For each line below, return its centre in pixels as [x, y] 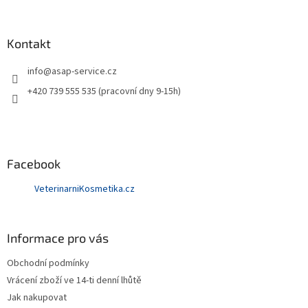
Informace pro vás [58, 238]
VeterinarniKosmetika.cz [85, 189]
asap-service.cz [84, 72]
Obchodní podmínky [48, 264]
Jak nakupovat [37, 298]
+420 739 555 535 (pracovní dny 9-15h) [104, 92]
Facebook [34, 164]
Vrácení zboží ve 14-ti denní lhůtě [74, 281]
